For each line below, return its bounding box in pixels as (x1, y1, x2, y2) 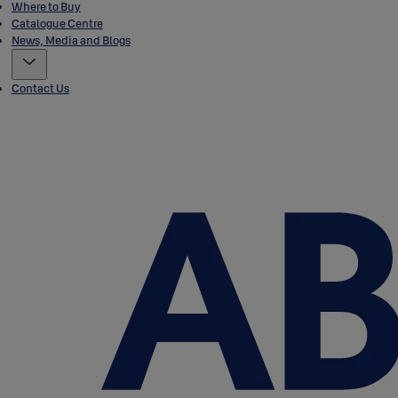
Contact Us (11, 81, 69, 95)
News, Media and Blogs (11, 33, 131, 47)
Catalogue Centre (11, 16, 103, 30)
